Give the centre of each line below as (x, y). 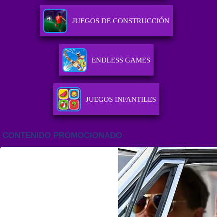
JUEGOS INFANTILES (121, 100)
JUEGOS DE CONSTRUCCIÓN (121, 21)
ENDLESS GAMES (121, 60)
